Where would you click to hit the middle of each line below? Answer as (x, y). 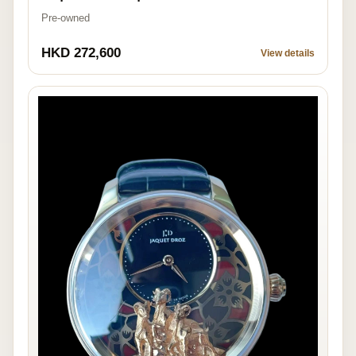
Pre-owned (66, 17)
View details (288, 53)
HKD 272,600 (81, 52)
